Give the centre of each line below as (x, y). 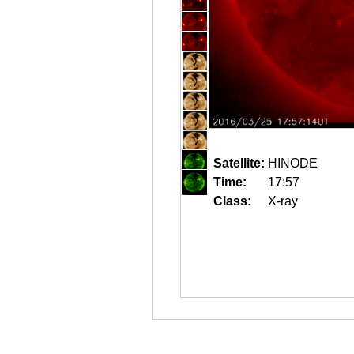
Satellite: (239, 163)
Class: (232, 201)
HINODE (293, 163)
